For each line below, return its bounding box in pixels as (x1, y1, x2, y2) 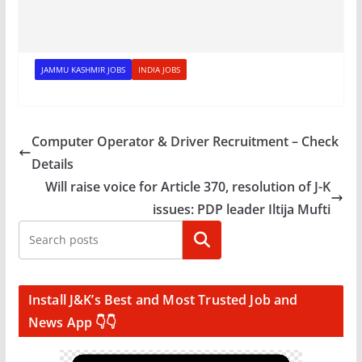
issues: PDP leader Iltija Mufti (153, 200, 331, 218)
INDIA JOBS (137, 63, 180, 75)
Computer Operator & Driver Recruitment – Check (31, 132, 339, 150)
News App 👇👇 (27, 313, 117, 331)
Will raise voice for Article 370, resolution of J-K (45, 177, 331, 196)
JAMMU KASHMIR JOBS (40, 63, 125, 75)
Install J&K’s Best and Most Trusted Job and (27, 290, 298, 309)
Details (31, 154, 74, 173)
